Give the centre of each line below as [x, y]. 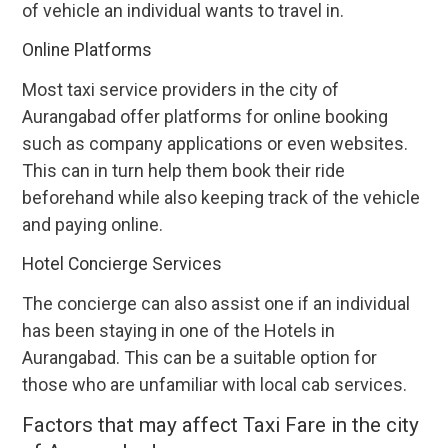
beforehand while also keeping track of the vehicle [221, 198]
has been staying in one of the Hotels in [179, 331]
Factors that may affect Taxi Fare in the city [221, 425]
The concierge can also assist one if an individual [216, 304]
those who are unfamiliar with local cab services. [215, 385]
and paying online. [93, 225]
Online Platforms [87, 50]
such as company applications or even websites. [215, 144]
